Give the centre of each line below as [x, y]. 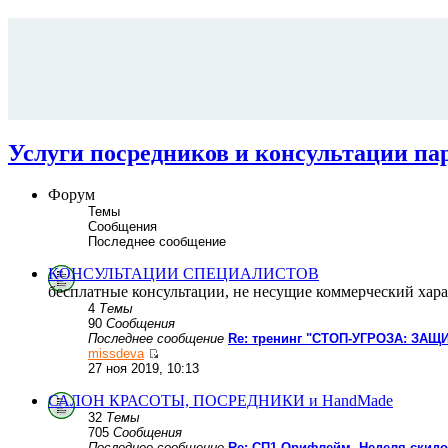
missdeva [116, 354]
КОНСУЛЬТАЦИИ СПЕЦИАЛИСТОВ [183, 274]
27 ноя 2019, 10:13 [143, 369]
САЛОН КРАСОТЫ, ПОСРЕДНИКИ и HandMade [220, 401]
